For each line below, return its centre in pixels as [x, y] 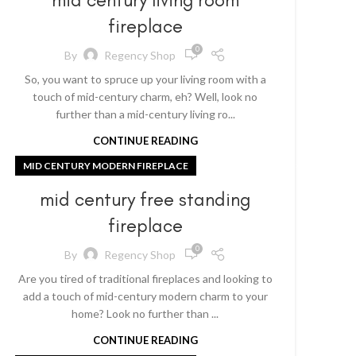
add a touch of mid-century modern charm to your [145, 296]
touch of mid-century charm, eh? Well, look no [145, 97]
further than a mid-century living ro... [145, 114]
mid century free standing [145, 199]
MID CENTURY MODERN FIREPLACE [106, 166]
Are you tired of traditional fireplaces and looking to [145, 279]
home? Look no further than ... [145, 313]
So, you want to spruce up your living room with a [145, 79]
